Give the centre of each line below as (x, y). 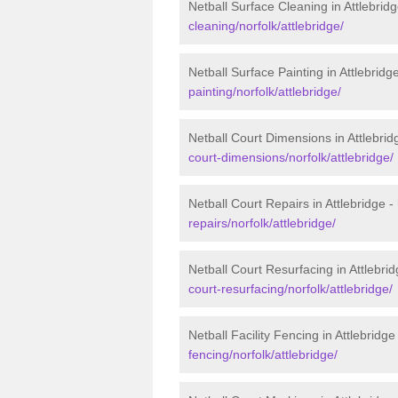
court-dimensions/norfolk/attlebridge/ (291, 157)
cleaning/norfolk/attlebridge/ (266, 25)
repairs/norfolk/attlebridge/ (262, 223)
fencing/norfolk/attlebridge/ (263, 354)
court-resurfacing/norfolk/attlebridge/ (291, 288)
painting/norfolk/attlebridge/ (265, 91)
